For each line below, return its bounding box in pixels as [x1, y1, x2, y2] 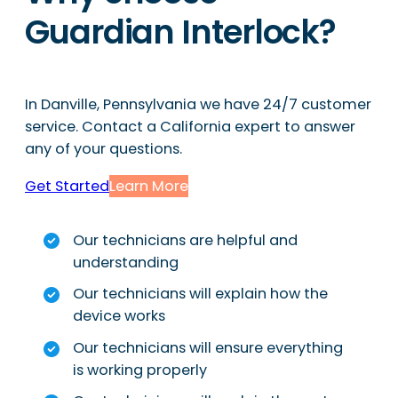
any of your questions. [25, 139, 182, 160]
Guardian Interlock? [25, 9, 337, 55]
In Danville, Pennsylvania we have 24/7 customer [25, 94, 371, 115]
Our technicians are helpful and [73, 229, 301, 251]
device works [73, 306, 165, 327]
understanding [73, 251, 179, 273]
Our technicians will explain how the [73, 283, 328, 305]
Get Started [25, 175, 109, 196]
